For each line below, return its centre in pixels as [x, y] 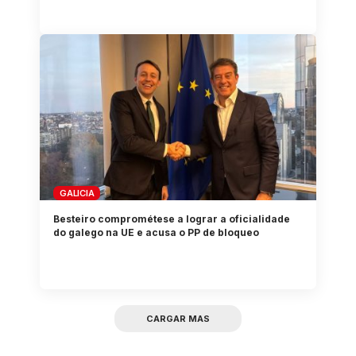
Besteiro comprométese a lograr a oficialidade [172, 219]
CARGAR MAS [178, 319]
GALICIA [77, 193]
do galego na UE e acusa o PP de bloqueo [157, 232]
